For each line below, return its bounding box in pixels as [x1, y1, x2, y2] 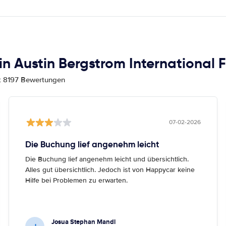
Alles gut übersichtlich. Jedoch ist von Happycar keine [25, 165, 195, 174]
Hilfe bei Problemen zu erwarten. [25, 176, 128, 185]
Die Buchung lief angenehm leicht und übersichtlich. [25, 154, 189, 163]
